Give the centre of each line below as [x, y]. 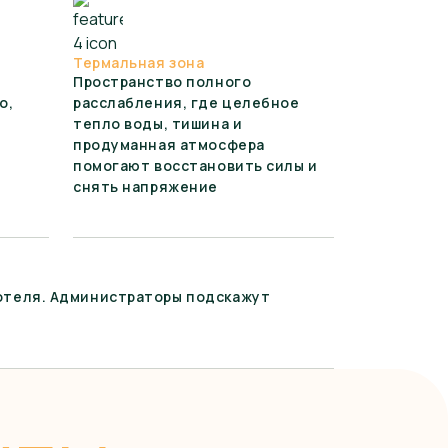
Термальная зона [139, 62]
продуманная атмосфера [169, 144]
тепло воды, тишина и [158, 123]
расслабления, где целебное [186, 102]
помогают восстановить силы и [195, 165]
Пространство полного [162, 81]
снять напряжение [145, 186]
